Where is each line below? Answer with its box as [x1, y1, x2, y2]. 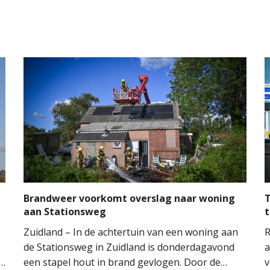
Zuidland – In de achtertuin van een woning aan [24, 225, 238, 239]
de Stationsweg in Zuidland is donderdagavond [24, 240, 234, 254]
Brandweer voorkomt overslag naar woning [24, 192, 235, 206]
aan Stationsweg [24, 205, 106, 219]
